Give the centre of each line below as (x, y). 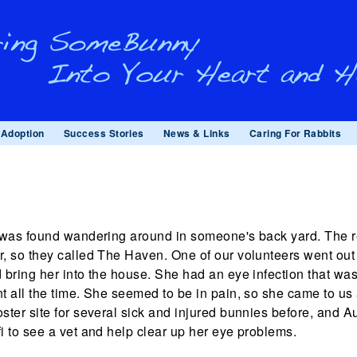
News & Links (196, 133)
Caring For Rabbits (295, 133)
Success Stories (104, 133)
